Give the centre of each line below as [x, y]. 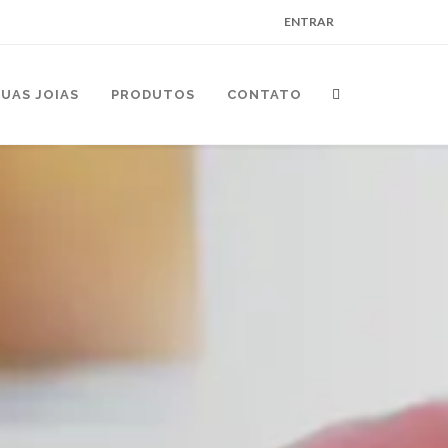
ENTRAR [309, 21]
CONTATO [264, 94]
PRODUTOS [153, 94]
